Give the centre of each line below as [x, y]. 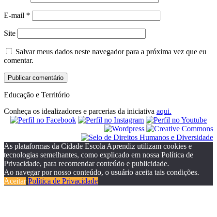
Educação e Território [37, 94]
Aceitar [15, 181]
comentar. [19, 60]
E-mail [15, 15]
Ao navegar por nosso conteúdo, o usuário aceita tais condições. [101, 172]
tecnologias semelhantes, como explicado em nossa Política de [99, 155]
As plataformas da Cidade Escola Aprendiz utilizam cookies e [98, 146]
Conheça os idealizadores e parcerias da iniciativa [80, 111]
